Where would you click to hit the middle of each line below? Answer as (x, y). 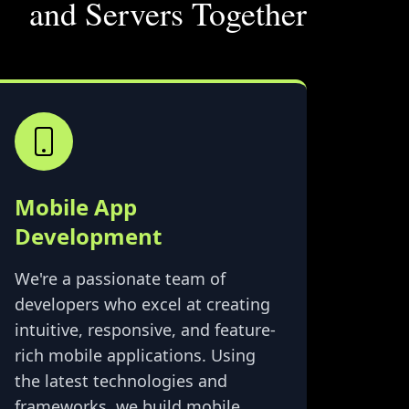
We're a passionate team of (120, 279)
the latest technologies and (121, 381)
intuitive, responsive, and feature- (145, 330)
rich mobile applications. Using (135, 356)
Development (88, 236)
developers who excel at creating (142, 304)
